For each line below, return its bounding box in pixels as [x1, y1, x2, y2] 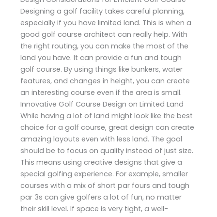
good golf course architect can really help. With [20, 29, 188, 39]
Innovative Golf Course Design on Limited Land [20, 99, 184, 109]
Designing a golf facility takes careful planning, [20, 6, 185, 16]
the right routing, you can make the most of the [20, 41, 189, 51]
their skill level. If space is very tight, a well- [20, 203, 169, 214]
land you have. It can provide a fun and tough [20, 52, 182, 62]
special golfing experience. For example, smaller [20, 169, 188, 179]
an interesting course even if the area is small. [20, 87, 182, 97]
